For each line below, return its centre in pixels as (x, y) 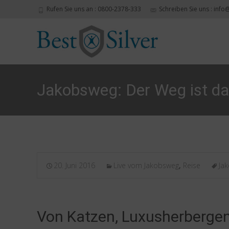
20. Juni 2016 (74, 165)
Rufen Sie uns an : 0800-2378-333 (93, 9)
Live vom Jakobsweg (146, 165)
